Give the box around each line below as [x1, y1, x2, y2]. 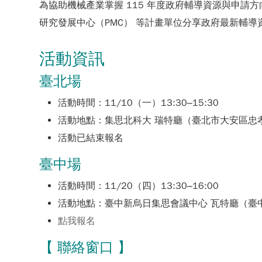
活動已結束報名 [58, 132, 124, 144]
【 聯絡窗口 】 [39, 239, 132, 256]
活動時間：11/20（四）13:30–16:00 [58, 180, 219, 192]
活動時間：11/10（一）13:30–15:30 [58, 97, 219, 109]
